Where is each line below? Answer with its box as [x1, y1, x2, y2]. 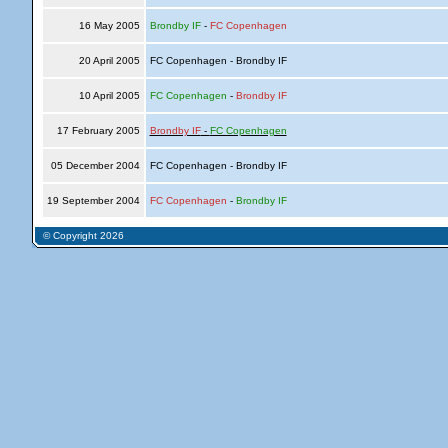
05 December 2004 [47, 160, 143, 171]
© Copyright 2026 [39, 230, 124, 241]
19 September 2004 [43, 195, 143, 206]
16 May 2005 [75, 20, 143, 31]
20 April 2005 [75, 55, 143, 66]
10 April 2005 [75, 90, 143, 101]
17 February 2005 [53, 125, 143, 136]
